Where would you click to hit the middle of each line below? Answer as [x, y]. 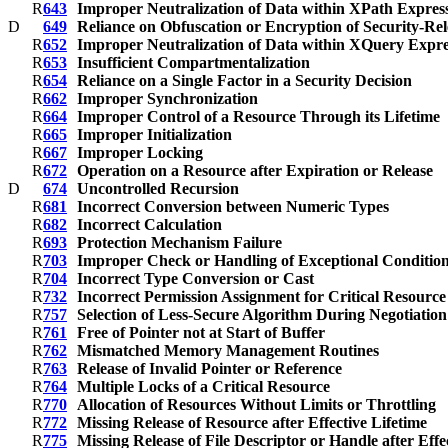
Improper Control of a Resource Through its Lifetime [258, 117]
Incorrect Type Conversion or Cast [195, 279]
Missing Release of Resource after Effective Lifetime [252, 423]
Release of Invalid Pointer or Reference [209, 369]
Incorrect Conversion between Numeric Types [233, 207]
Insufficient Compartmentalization [193, 63]
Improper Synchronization [167, 99]
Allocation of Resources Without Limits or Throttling [256, 405]
